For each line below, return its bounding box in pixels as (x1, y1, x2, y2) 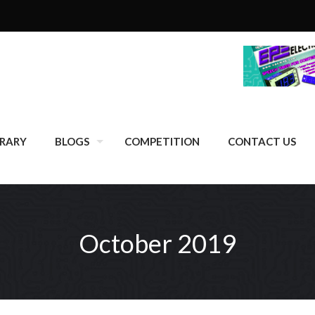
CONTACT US (228, 135, 296, 148)
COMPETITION (124, 135, 200, 148)
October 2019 (78, 228, 236, 259)
